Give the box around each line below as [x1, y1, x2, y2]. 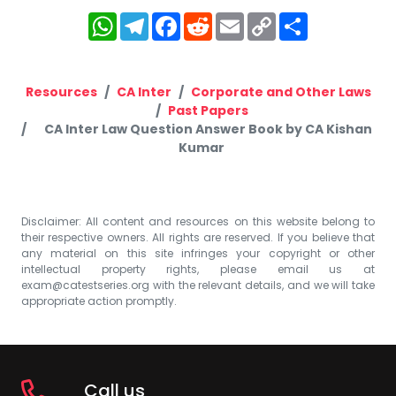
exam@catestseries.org [21, 277, 149, 293]
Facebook [180, 6, 270, 32]
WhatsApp [117, 6, 215, 32]
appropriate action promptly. [21, 293, 177, 308]
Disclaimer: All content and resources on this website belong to [21, 213, 375, 229]
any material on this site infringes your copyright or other [21, 245, 375, 261]
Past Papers [167, 101, 248, 119]
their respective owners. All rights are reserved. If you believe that [21, 229, 375, 245]
